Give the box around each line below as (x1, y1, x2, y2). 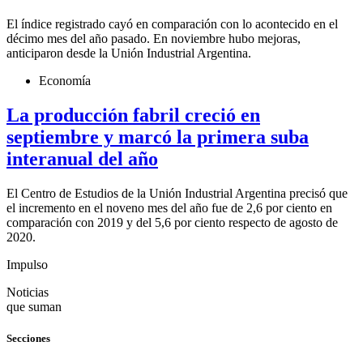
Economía (39, 74, 91, 88)
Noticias (6, 284, 49, 299)
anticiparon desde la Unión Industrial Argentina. (6, 46, 251, 61)
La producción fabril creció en (6, 105, 260, 126)
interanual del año (6, 148, 158, 170)
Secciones (6, 332, 50, 345)
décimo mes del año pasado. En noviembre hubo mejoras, (6, 32, 301, 46)
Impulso (6, 257, 48, 271)
